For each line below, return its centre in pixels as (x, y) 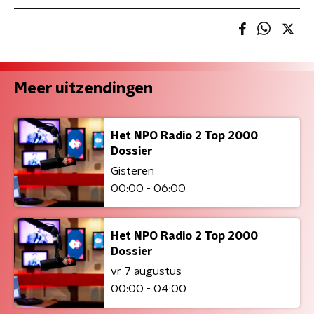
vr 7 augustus (146, 271)
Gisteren (132, 171)
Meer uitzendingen (83, 88)
